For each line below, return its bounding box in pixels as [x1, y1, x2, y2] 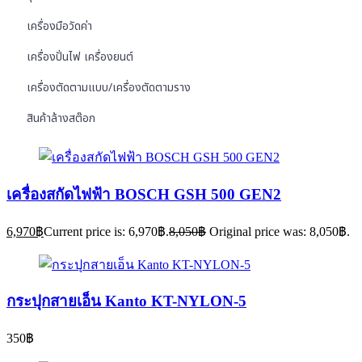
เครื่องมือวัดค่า [27, 18, 92, 36]
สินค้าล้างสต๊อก [27, 110, 95, 128]
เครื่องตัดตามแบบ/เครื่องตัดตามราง [27, 79, 191, 97]
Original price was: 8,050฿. [209, 224, 350, 238]
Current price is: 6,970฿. [44, 224, 169, 238]
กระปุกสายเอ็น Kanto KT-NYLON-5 [6, 293, 246, 310]
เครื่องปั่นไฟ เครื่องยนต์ [27, 48, 133, 66]
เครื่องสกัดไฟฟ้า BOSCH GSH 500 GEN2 [6, 185, 281, 203]
